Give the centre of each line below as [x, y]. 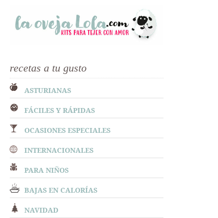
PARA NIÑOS [46, 170]
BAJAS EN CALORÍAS [61, 190]
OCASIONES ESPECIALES [67, 130]
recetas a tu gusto [48, 68]
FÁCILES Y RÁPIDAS [59, 110]
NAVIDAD [41, 210]
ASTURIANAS [47, 90]
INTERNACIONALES [59, 150]
